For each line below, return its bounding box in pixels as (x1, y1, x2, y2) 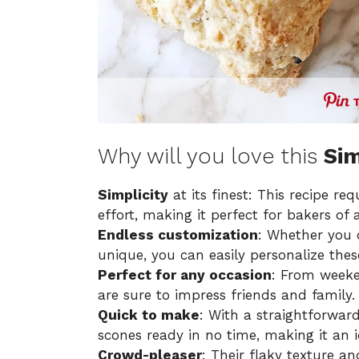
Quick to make (98, 307, 200, 324)
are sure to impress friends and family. (98, 287, 355, 304)
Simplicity (98, 187, 168, 204)
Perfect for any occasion (98, 267, 272, 284)
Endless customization (98, 227, 258, 244)
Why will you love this (98, 143, 324, 170)
